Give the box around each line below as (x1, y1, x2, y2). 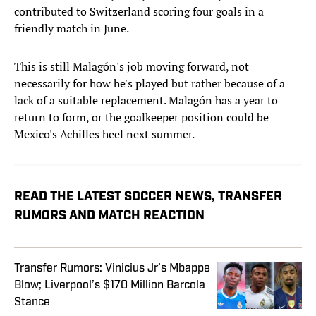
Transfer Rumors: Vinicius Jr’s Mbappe (14, 262, 210, 274)
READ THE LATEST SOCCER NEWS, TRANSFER (14, 190, 282, 205)
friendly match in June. (14, 20, 129, 37)
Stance (14, 296, 50, 308)
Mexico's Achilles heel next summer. (14, 126, 195, 142)
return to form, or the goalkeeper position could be (14, 109, 269, 126)
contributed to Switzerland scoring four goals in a (14, 4, 264, 20)
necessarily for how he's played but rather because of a (14, 75, 285, 92)
